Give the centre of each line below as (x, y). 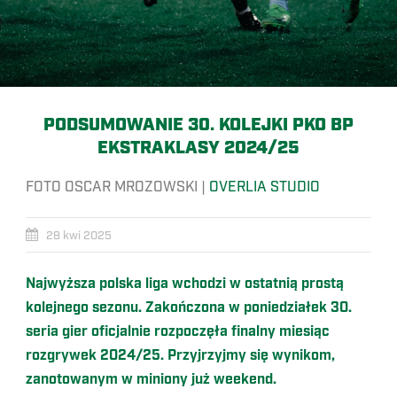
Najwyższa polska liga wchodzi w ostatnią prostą (185, 284)
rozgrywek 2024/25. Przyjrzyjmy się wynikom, (180, 356)
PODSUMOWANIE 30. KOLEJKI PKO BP (198, 125)
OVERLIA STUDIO (265, 187)
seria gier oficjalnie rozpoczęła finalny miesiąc (178, 332)
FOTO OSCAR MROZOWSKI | (117, 187)
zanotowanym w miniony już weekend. (151, 380)
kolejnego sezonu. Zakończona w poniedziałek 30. (189, 308)
